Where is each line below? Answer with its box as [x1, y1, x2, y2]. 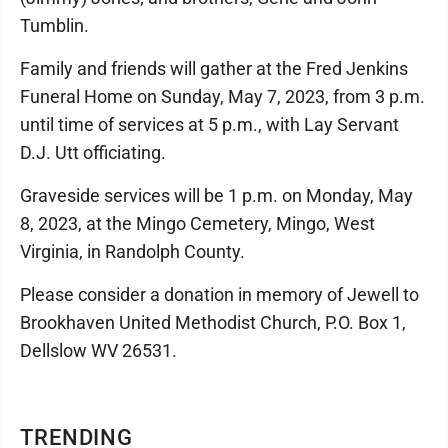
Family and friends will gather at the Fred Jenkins [20, 57, 408, 79]
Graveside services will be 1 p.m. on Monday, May [20, 184, 413, 206]
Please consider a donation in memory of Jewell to [20, 283, 419, 305]
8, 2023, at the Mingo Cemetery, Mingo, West [20, 212, 375, 234]
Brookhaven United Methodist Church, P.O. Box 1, [20, 311, 406, 333]
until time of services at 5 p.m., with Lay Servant [20, 113, 399, 135]
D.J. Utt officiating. [20, 141, 166, 163]
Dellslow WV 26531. [20, 339, 177, 361]
